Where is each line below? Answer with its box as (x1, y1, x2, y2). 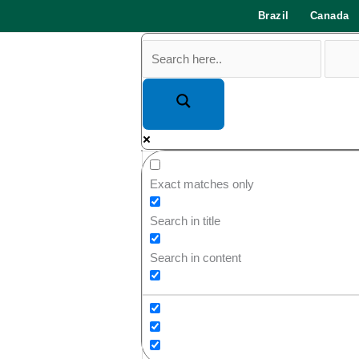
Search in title (150, 213, 221, 228)
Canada (309, 10, 349, 22)
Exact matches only (150, 176, 255, 191)
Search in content (150, 250, 242, 264)
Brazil (257, 10, 289, 22)
